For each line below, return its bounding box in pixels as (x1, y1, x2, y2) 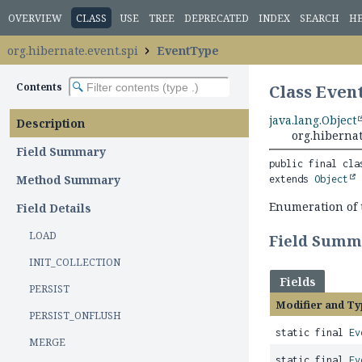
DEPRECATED (184, 11, 249, 26)
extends (269, 173, 315, 185)
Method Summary (16, 172, 120, 187)
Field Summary (16, 144, 106, 159)
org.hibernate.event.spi (7, 42, 138, 58)
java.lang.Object (269, 112, 357, 128)
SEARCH (300, 11, 339, 26)
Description (16, 116, 85, 131)
